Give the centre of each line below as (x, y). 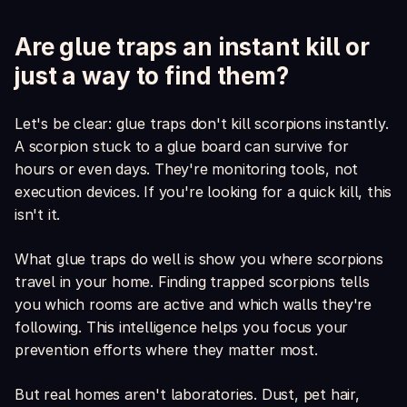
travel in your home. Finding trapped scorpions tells (192, 282)
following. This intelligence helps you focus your (182, 328)
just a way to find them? (152, 76)
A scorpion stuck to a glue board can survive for (182, 147)
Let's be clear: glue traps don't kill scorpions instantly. (202, 124)
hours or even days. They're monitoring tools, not (187, 169)
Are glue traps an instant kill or (192, 47)
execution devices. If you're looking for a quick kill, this (203, 192)
